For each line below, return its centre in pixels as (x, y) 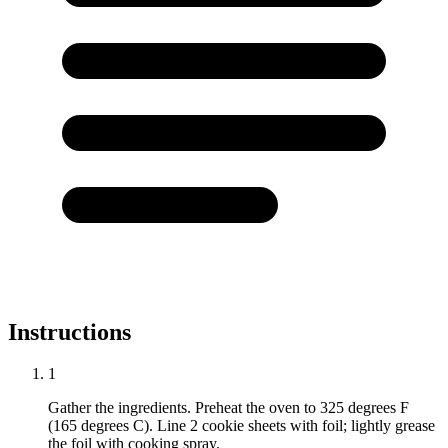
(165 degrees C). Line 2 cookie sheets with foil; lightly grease (241, 426)
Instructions (69, 331)
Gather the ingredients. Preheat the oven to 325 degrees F (228, 408)
